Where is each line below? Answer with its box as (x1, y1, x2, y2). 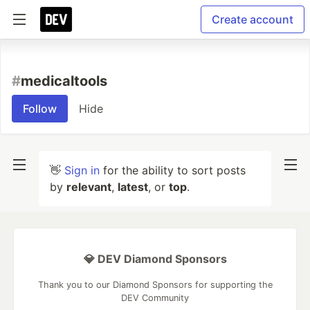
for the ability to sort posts (100, 163, 246, 177)
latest (118, 180, 148, 194)
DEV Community (121, 293, 189, 303)
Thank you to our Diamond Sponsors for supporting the (37, 280, 273, 290)
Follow (23, 102, 57, 116)
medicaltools (21, 73, 107, 89)
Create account (212, 12, 293, 26)
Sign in (64, 163, 100, 177)
